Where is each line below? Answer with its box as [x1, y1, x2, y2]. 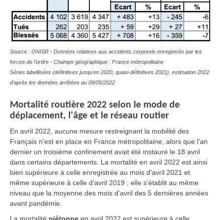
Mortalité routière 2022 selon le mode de [10, 100, 180, 110]
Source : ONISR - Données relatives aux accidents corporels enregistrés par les [10, 48, 202, 55]
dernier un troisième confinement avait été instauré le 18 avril [10, 147, 200, 156]
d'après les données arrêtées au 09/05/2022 [10, 79, 115, 85]
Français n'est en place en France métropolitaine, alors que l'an [10, 137, 208, 145]
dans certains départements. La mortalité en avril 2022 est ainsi [10, 158, 207, 166]
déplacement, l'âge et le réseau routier [10, 110, 169, 121]
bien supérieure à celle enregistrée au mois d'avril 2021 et [10, 168, 190, 176]
